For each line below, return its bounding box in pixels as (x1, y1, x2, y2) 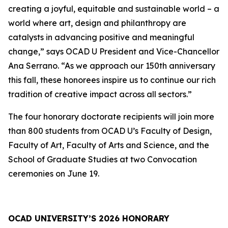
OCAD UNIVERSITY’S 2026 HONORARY (8, 213, 169, 223)
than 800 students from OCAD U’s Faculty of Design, (8, 126, 212, 136)
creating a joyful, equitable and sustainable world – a (8, 4, 219, 14)
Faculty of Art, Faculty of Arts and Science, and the (8, 140, 209, 150)
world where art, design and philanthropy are (8, 18, 186, 28)
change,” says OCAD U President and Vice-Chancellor (8, 46, 219, 56)
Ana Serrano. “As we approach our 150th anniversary (8, 61, 215, 71)
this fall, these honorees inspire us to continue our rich (8, 75, 216, 85)
